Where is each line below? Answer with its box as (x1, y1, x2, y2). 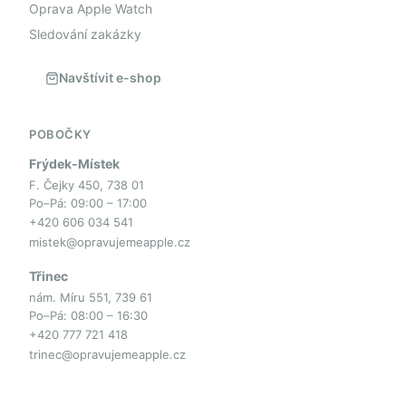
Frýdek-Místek (29, 156, 120, 172)
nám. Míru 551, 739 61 (29, 290, 152, 305)
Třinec (29, 268, 68, 285)
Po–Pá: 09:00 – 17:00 (29, 196, 147, 211)
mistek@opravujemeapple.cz (29, 235, 190, 250)
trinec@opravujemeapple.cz (29, 347, 186, 362)
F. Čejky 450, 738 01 (29, 178, 144, 193)
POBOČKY (29, 127, 92, 142)
